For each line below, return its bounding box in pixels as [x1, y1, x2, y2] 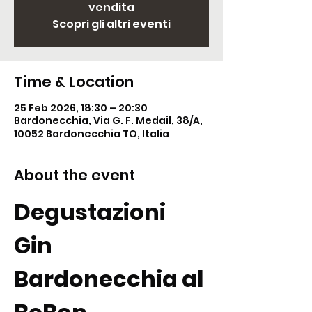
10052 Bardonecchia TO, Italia [14, 127, 169, 141]
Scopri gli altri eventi [52, 16, 171, 32]
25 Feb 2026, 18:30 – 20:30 [14, 101, 148, 115]
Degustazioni [14, 196, 170, 228]
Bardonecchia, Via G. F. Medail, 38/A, [14, 114, 203, 127]
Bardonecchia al [14, 263, 208, 295]
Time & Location [14, 72, 134, 92]
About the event [14, 165, 135, 185]
